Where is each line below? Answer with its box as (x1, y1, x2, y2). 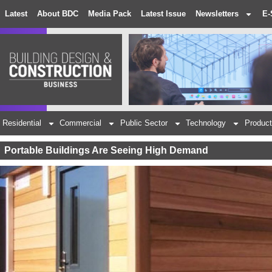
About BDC (37, 9, 78, 18)
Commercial (59, 118, 102, 128)
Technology (186, 118, 226, 128)
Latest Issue (141, 9, 186, 18)
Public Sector (120, 118, 168, 128)
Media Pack (88, 9, 131, 18)
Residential (2, 118, 41, 128)
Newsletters (195, 9, 239, 18)
